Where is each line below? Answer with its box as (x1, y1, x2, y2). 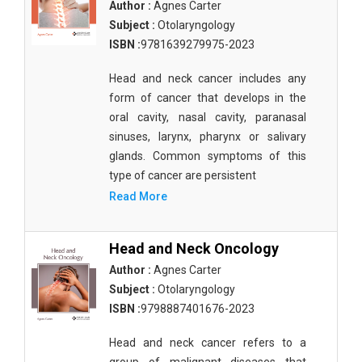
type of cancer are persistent (109, 169, 256, 182)
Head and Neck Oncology (109, 240, 279, 257)
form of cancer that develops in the (109, 91, 306, 104)
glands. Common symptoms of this (109, 149, 306, 162)
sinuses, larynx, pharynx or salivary (109, 130, 306, 143)
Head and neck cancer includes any (109, 72, 306, 85)
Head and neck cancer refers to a (109, 336, 306, 349)
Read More (109, 190, 167, 203)
